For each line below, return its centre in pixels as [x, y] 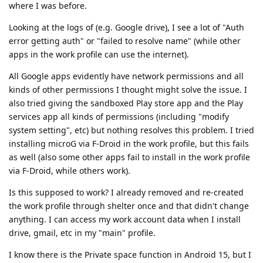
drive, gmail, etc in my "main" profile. [82, 232]
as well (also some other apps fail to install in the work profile [129, 157]
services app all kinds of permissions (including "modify [119, 116]
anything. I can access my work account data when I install [125, 219]
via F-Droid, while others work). [70, 170]
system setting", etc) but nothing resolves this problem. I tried [131, 130]
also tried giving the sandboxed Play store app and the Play [126, 103]
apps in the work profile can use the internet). [99, 54]
